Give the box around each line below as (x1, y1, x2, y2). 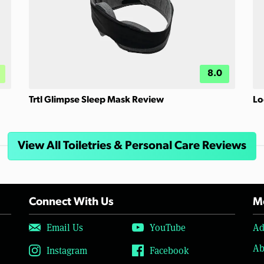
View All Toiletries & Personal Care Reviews (18, 140, 246, 152)
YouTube (150, 221, 186, 233)
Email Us (47, 221, 83, 233)
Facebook (150, 244, 189, 256)
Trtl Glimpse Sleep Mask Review (29, 95, 164, 105)
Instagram (47, 244, 87, 256)
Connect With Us (29, 197, 114, 208)
